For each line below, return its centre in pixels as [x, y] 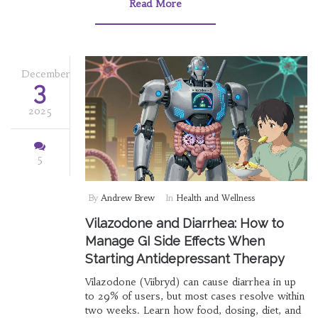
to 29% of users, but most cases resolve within [194, 296]
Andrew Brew [127, 198]
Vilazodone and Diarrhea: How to [184, 224]
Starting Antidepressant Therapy [185, 259]
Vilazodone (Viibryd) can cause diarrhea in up [190, 282]
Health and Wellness [215, 198]
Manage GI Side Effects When [175, 241]
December [46, 73]
